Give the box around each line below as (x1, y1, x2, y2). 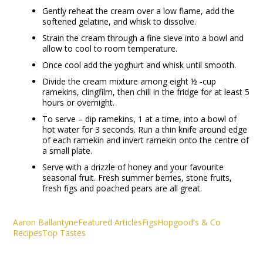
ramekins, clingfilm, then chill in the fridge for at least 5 (42, 86, 250, 97)
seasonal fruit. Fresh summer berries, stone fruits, (42, 172, 232, 183)
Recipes (13, 227, 43, 238)
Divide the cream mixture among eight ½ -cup (42, 76, 217, 87)
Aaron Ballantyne (13, 217, 79, 228)
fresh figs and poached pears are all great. (42, 183, 203, 194)
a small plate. (42, 145, 93, 156)
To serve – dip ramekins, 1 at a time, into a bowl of (42, 113, 237, 124)
